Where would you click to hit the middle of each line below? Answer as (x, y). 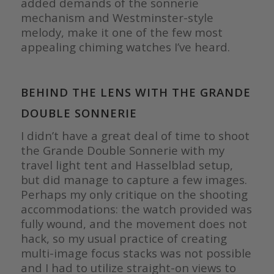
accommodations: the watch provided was (136, 209)
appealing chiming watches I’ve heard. (128, 47)
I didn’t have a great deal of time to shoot (135, 136)
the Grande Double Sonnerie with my (122, 150)
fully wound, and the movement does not (134, 224)
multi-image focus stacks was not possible (136, 253)
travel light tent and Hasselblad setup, (127, 165)
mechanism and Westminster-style (117, 18)
